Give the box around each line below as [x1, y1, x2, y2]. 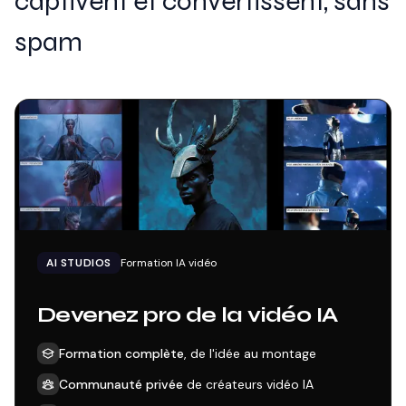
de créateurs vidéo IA [183, 376, 314, 392]
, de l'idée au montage [184, 345, 316, 362]
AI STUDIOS [46, 256, 111, 270]
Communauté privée [59, 376, 183, 392]
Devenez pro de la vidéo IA [37, 302, 338, 328]
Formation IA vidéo [121, 256, 217, 270]
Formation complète [59, 345, 184, 362]
